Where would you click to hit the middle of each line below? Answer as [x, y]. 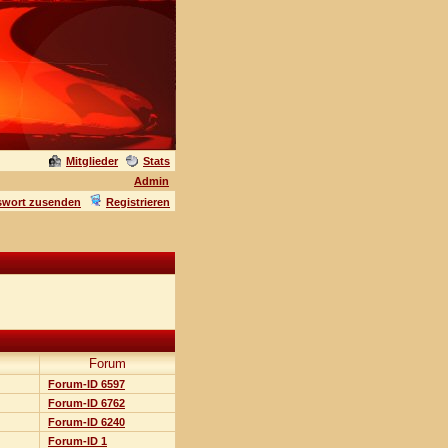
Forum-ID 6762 [86, 403]
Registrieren [138, 202]
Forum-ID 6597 [86, 384]
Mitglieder [92, 161]
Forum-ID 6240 [86, 422]
